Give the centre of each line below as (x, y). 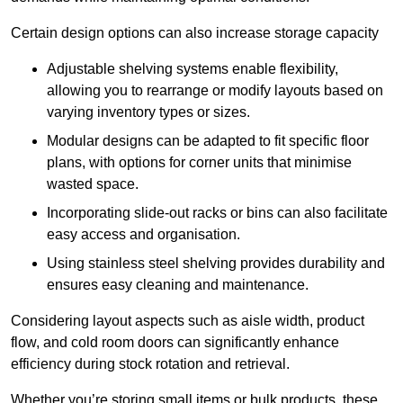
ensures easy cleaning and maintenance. (178, 285)
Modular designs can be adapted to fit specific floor (208, 141)
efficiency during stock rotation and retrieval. (150, 364)
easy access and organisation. (143, 235)
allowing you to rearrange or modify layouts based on (215, 91)
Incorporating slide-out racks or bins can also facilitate (217, 213)
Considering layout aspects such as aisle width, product (188, 321)
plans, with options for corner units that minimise (199, 163)
